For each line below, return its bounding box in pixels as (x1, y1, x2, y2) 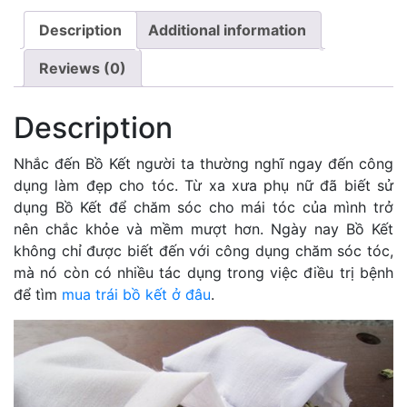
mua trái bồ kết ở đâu (62, 285, 211, 304)
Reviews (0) (39, 59, 126, 78)
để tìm (14, 285, 62, 304)
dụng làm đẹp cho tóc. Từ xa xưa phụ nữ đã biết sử (14, 176, 393, 195)
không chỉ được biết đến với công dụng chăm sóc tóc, (14, 242, 393, 261)
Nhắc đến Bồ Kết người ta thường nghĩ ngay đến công (14, 154, 393, 174)
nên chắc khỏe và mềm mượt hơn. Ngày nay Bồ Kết (14, 220, 393, 239)
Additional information (148, 21, 306, 40)
